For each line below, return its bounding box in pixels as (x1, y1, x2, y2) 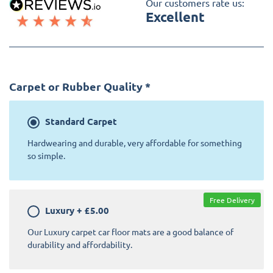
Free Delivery (210, 194, 255, 205)
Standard (45, 115, 85, 127)
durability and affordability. (27, 238, 132, 250)
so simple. (27, 149, 65, 161)
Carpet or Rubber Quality (9, 79, 143, 93)
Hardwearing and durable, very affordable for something (27, 136, 242, 148)
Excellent (146, 8, 205, 25)
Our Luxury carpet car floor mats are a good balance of (27, 225, 233, 237)
